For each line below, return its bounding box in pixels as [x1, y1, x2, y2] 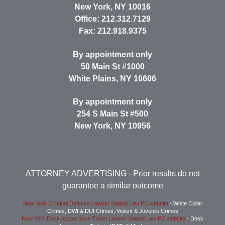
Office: [74, 15, 101, 24]
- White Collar [168, 200, 202, 206]
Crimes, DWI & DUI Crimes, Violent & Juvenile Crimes [47, 207, 178, 214]
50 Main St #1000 [80, 62, 145, 71]
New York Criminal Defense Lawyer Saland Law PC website [23, 200, 168, 206]
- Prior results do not [126, 169, 200, 178]
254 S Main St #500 [77, 109, 148, 119]
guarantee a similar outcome [62, 181, 163, 190]
